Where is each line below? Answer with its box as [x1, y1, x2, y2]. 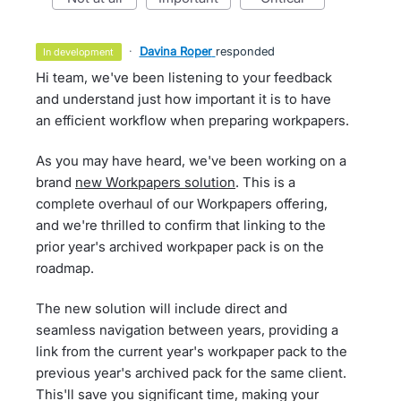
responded [215, 44, 275, 58]
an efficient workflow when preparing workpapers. [36, 112, 349, 129]
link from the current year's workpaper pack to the [36, 343, 347, 360]
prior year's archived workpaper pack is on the [36, 238, 324, 255]
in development [46, 46, 115, 58]
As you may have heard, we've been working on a [36, 152, 346, 169]
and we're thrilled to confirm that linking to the [36, 217, 326, 234]
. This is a [235, 174, 295, 191]
